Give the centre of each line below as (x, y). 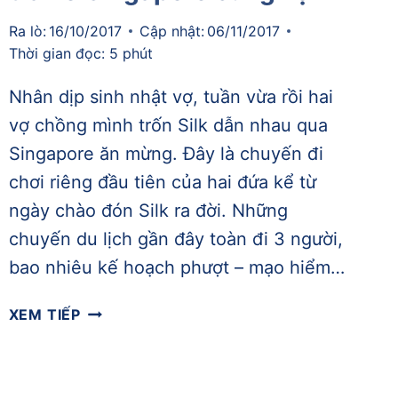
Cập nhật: (171, 31)
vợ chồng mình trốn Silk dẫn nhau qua (168, 125)
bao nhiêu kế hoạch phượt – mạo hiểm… (176, 267)
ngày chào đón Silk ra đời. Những (148, 210)
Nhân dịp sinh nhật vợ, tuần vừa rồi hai (171, 96)
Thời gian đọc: (56, 53)
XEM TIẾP (45, 314)
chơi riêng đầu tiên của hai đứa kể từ (162, 182)
